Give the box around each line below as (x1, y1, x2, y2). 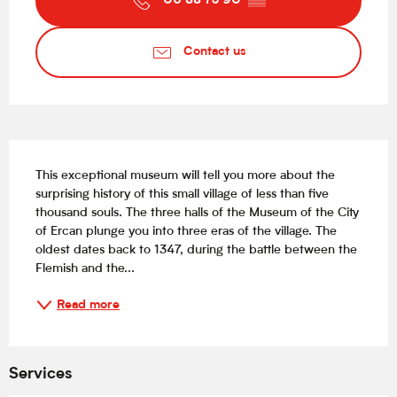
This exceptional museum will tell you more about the (35, 169, 335, 183)
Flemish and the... (35, 262, 135, 276)
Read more (57, 298, 120, 312)
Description (9, 144, 105, 162)
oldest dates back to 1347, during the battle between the (35, 244, 357, 258)
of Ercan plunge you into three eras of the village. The (35, 225, 337, 239)
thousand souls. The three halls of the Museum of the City (35, 206, 359, 221)
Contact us (183, 45, 246, 59)
